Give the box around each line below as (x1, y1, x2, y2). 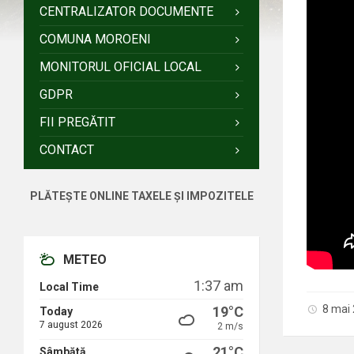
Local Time (40, 281, 99, 293)
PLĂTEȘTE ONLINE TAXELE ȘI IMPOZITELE (29, 190, 254, 202)
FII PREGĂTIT (40, 115, 115, 130)
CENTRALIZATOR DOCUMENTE (40, 4, 213, 19)
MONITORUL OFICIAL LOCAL (40, 59, 201, 74)
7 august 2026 (40, 319, 103, 330)
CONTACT (40, 142, 94, 157)
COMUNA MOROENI (40, 32, 151, 47)
